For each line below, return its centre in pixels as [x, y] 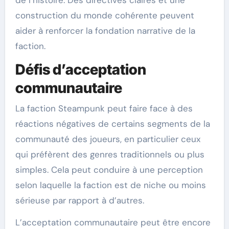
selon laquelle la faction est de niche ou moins [110, 185]
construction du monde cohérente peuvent [105, 16]
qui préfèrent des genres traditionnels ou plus [110, 154]
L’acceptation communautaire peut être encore [113, 222]
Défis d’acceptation [81, 70]
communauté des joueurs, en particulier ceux [108, 139]
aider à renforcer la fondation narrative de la [105, 31]
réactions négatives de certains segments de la [112, 123]
